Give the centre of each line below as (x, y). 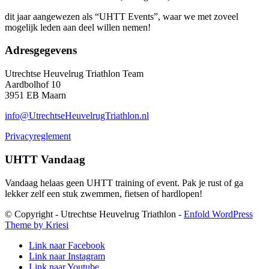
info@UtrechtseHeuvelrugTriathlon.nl (77, 116)
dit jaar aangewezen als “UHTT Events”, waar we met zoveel (122, 16)
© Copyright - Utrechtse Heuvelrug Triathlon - (94, 214)
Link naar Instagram (67, 256)
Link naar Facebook (67, 245)
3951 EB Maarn (35, 95)
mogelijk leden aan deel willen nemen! (78, 27)
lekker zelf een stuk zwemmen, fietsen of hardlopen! (104, 193)
